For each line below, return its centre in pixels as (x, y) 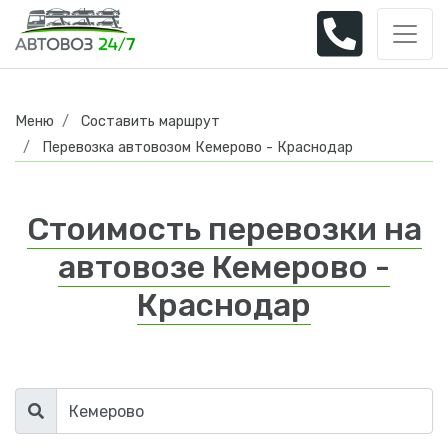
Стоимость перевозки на (224, 229)
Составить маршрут (150, 121)
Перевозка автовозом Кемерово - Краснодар (197, 147)
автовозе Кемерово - (224, 267)
